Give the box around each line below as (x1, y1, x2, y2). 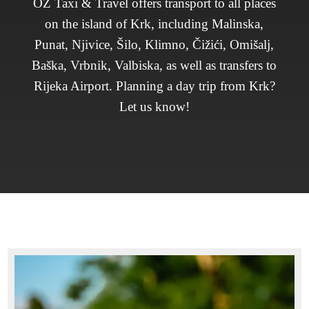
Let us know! (119, 99, 190, 114)
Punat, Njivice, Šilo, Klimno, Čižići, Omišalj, (34, 37, 275, 52)
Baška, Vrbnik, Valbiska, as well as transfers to (32, 58, 277, 72)
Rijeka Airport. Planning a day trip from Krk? (33, 79, 275, 93)
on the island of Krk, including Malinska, (45, 17, 264, 31)
